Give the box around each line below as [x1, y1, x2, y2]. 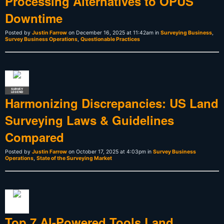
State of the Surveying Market [36, 154, 112, 161]
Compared [5, 128, 64, 145]
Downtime [5, 9, 62, 26]
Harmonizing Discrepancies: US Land [5, 94, 218, 111]
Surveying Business [160, 29, 212, 36]
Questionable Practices [80, 35, 140, 42]
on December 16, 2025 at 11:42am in [67, 29, 160, 36]
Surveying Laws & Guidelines [5, 111, 174, 128]
